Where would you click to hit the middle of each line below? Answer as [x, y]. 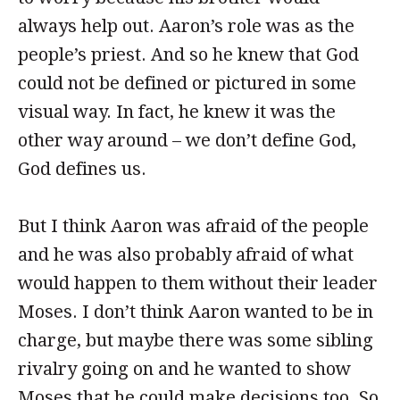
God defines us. [82, 169]
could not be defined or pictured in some [187, 83]
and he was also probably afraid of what [186, 254]
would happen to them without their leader [198, 283]
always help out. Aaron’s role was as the [186, 26]
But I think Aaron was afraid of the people [193, 226]
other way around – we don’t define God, [187, 140]
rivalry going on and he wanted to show [184, 369]
